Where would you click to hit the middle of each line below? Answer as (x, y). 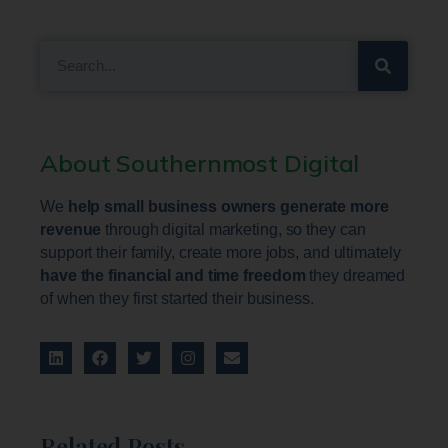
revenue (71, 229)
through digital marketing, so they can (233, 229)
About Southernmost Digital (200, 162)
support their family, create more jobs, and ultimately (220, 252)
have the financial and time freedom (173, 275)
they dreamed (355, 275)
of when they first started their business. (177, 298)
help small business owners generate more (228, 206)
